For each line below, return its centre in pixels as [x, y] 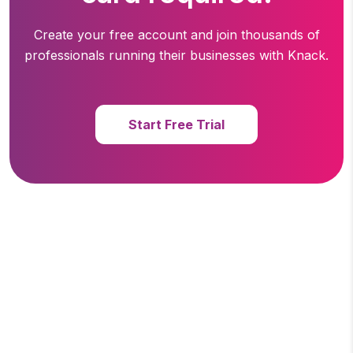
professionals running [90, 56]
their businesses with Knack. [242, 56]
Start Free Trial [176, 124]
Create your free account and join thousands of [176, 35]
